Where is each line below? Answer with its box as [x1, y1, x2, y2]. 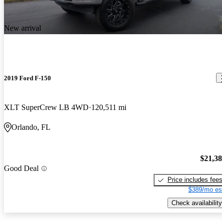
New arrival [4, 24, 41, 33]
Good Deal [4, 164, 39, 173]
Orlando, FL [11, 122, 51, 131]
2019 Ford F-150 [4, 74, 51, 82]
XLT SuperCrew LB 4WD [4, 103, 89, 111]
